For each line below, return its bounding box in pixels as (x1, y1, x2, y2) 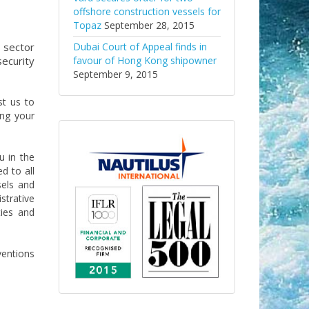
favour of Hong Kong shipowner (72, 54, 217, 67)
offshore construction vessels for (72, 5, 221, 18)
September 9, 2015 (72, 68, 158, 81)
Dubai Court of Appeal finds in (72, 40, 207, 53)
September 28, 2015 (103, 19, 195, 32)
